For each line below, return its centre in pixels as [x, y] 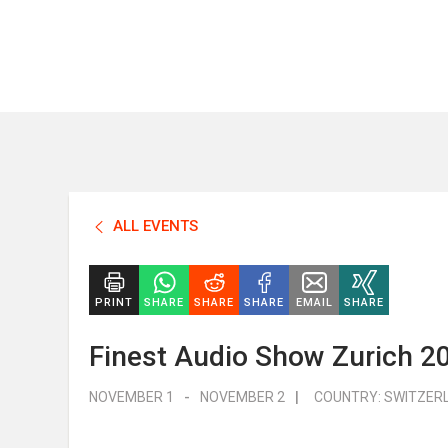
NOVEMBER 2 [242, 397]
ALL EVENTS [155, 226]
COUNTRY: [349, 397]
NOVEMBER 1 [131, 397]
